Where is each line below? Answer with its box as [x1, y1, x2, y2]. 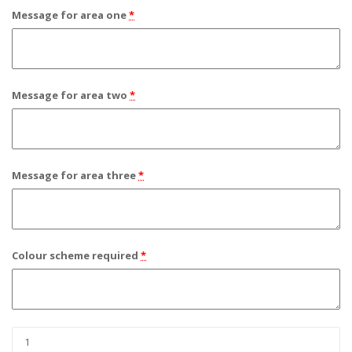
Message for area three [12, 168, 136, 183]
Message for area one [12, 8, 126, 23]
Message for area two [12, 88, 127, 103]
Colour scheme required [12, 248, 138, 263]
